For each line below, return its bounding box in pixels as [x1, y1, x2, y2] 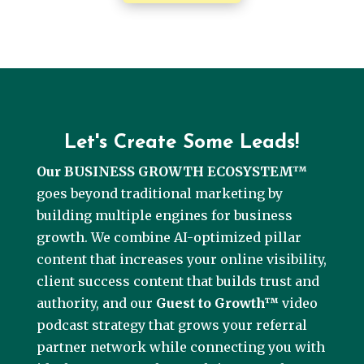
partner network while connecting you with [36, 338, 325, 355]
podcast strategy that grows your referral [36, 316, 307, 333]
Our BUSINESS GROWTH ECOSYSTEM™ [36, 162, 307, 180]
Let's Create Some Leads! [64, 132, 300, 153]
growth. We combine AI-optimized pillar [36, 228, 301, 245]
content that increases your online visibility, [36, 250, 327, 267]
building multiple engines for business [36, 206, 292, 223]
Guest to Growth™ [155, 294, 279, 311]
